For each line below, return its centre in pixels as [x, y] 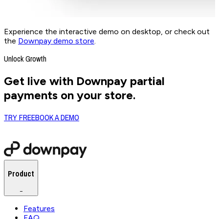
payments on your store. [70, 95]
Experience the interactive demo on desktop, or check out [107, 31]
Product [21, 174]
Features [39, 208]
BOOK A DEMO [57, 117]
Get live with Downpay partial [84, 81]
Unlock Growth [25, 58]
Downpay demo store [56, 41]
